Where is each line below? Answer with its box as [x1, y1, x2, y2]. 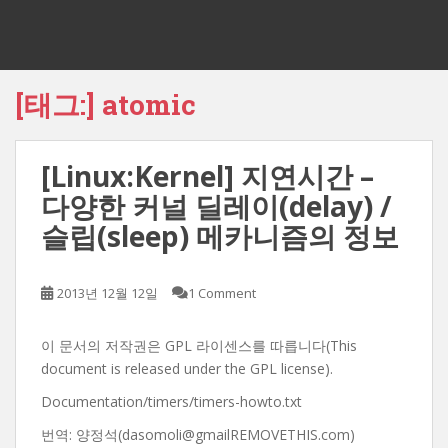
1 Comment [188, 284, 256, 302]
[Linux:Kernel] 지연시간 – [41, 157, 374, 195]
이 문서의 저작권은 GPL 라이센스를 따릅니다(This [41, 336, 357, 355]
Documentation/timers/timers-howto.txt [41, 392, 302, 411]
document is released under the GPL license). [41, 359, 333, 378]
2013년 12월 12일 [57, 284, 158, 302]
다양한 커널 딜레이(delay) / [41, 187, 392, 225]
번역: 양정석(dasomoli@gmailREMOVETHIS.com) [41, 425, 355, 444]
